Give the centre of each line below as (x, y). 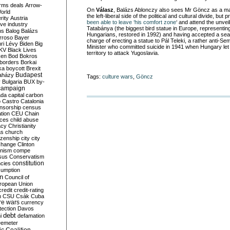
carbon (34, 95)
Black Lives (22, 50)
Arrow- (34, 5)
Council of (17, 177)
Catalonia (32, 101)
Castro (11, 101)
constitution (28, 163)
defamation (31, 216)
